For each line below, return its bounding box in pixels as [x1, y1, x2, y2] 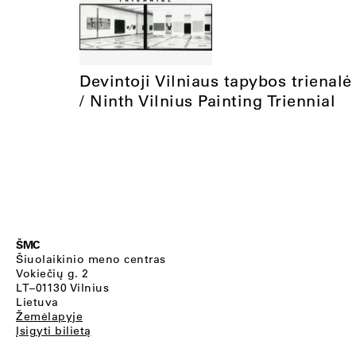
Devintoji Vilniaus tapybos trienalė [79, 70, 352, 91]
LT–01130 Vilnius [16, 281, 109, 295]
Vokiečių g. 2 [16, 266, 89, 281]
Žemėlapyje [16, 309, 83, 323]
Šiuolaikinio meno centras [16, 252, 166, 266]
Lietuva [16, 295, 59, 309]
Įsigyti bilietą [16, 323, 91, 338]
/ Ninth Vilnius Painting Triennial [79, 90, 335, 110]
